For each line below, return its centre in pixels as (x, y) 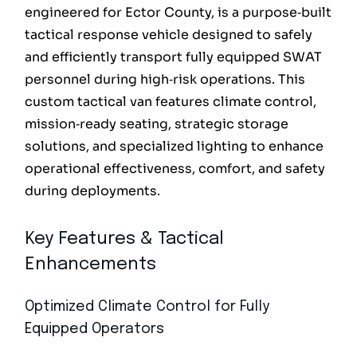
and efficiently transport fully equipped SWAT (174, 57)
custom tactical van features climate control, (171, 102)
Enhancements (91, 265)
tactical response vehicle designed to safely (169, 35)
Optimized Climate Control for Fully (147, 307)
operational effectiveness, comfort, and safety (175, 169)
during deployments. (93, 191)
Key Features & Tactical (125, 239)
